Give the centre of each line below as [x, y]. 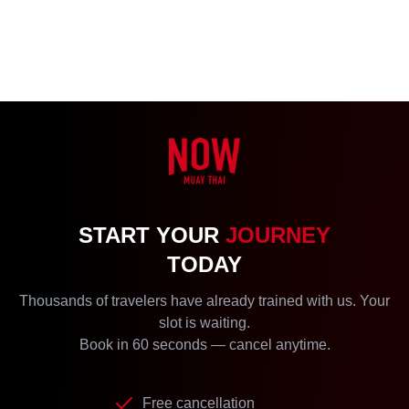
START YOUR [152, 235]
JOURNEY [278, 235]
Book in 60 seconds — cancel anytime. [204, 344]
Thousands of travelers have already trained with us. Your [204, 300]
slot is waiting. [204, 322]
